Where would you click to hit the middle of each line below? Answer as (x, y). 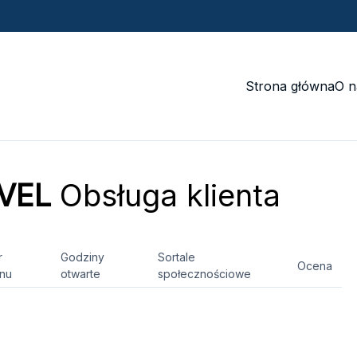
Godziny (82, 257)
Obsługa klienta (165, 195)
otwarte (80, 274)
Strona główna (290, 86)
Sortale (177, 257)
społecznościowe (205, 274)
